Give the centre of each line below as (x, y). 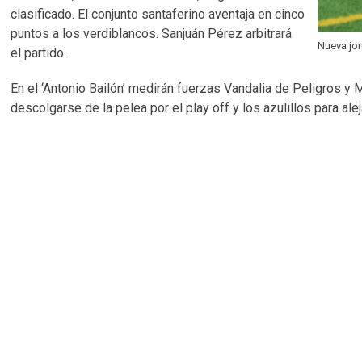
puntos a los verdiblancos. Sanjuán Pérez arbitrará (152, 34)
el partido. (40, 53)
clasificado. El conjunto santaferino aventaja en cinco (158, 14)
